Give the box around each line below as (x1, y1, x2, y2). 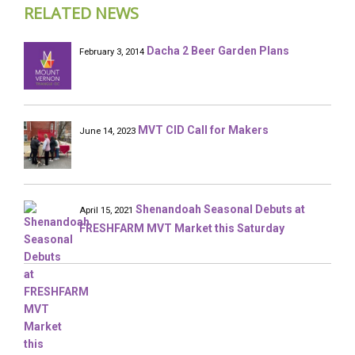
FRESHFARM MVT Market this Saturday (79, 222, 284, 235)
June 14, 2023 (79, 126, 136, 136)
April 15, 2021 (79, 205, 133, 216)
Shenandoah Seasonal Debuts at (136, 203, 305, 216)
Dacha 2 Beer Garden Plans (147, 44, 289, 57)
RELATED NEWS (24, 2, 139, 24)
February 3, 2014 (79, 47, 144, 57)
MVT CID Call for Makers (138, 124, 269, 136)
